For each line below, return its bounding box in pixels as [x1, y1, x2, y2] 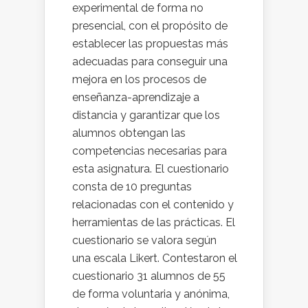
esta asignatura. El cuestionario [72, 162, 229, 176]
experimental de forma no [72, 1, 203, 15]
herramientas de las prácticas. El [72, 216, 235, 230]
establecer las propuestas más [72, 37, 228, 51]
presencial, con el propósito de [72, 19, 228, 33]
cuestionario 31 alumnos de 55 [72, 269, 225, 283]
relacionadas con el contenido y [72, 198, 234, 212]
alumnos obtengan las [72, 126, 186, 140]
